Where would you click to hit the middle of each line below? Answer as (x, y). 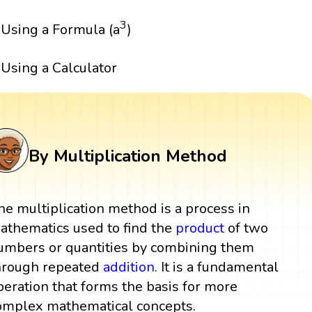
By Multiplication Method (127, 156)
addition (129, 267)
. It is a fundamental (217, 267)
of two (247, 228)
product (200, 228)
